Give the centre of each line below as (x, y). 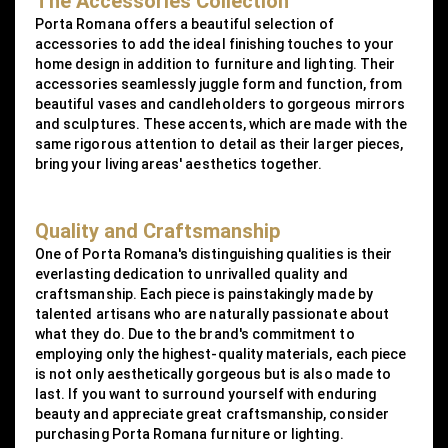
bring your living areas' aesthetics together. (179, 163)
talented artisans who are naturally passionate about (212, 313)
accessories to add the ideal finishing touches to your (215, 43)
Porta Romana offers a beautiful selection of (185, 23)
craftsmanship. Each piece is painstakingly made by (204, 293)
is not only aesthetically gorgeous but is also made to (213, 373)
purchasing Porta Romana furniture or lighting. (189, 433)
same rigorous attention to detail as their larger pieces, (219, 143)
